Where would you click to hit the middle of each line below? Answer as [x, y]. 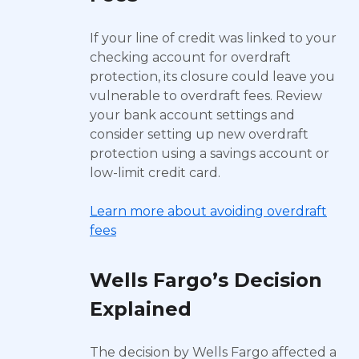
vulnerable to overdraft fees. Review [206, 96]
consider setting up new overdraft [199, 134]
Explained [141, 309]
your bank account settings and [192, 115]
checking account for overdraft [190, 57]
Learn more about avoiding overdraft [208, 211]
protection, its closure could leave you [212, 77]
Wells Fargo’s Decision [206, 280]
